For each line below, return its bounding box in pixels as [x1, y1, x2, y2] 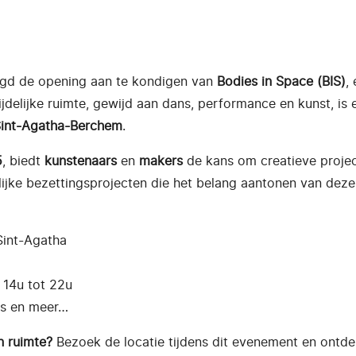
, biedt [2, 153, 44, 168]
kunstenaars [44, 153, 117, 168]
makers [139, 153, 183, 168]
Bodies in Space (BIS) [217, 73, 346, 89]
